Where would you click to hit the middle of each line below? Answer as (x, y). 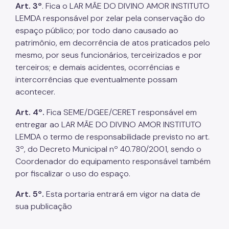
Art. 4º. (30, 112)
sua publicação (44, 206)
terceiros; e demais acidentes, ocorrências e (98, 67)
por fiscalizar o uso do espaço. (73, 173)
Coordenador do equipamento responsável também (113, 161)
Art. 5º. (30, 194)
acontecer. (35, 91)
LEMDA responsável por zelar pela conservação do (110, 18)
